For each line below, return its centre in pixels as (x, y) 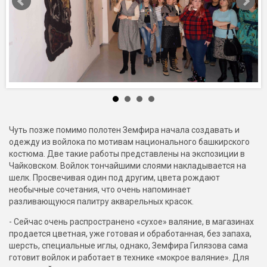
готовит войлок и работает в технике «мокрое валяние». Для (129, 258)
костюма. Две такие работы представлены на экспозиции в (127, 154)
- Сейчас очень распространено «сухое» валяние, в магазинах (131, 222)
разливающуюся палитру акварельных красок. (101, 202)
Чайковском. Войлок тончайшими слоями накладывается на (128, 166)
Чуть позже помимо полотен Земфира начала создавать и (124, 130)
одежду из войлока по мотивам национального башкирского (129, 142)
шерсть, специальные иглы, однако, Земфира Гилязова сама (128, 246)
